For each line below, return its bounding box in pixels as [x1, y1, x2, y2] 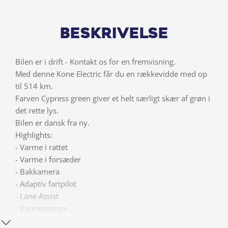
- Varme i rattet [15, 141, 68, 152]
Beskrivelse [60, 27, 168, 42]
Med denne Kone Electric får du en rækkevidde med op [15, 68, 207, 79]
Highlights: [15, 129, 52, 140]
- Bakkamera [15, 166, 60, 177]
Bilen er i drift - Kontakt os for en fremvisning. [15, 56, 176, 67]
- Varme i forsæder [15, 154, 81, 164]
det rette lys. [15, 105, 59, 116]
